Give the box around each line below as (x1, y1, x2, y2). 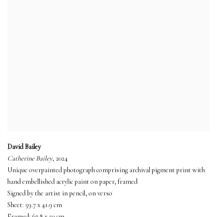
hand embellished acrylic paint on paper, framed (7, 177, 138, 186)
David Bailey (7, 142, 41, 151)
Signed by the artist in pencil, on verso (7, 189, 112, 198)
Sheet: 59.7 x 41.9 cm (7, 201, 62, 209)
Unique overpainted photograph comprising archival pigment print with (7, 166, 205, 174)
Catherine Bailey (7, 154, 52, 163)
